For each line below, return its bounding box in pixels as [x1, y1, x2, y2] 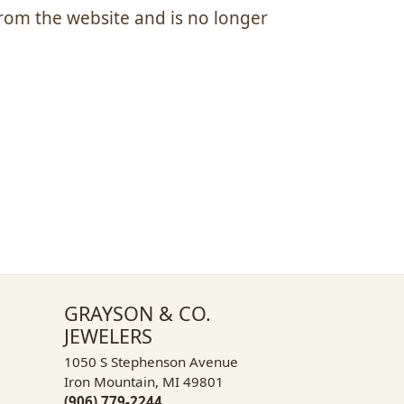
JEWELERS [64, 322, 152, 349]
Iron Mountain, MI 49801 [64, 372, 224, 390]
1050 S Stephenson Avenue [64, 352, 238, 371]
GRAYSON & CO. [64, 299, 211, 326]
